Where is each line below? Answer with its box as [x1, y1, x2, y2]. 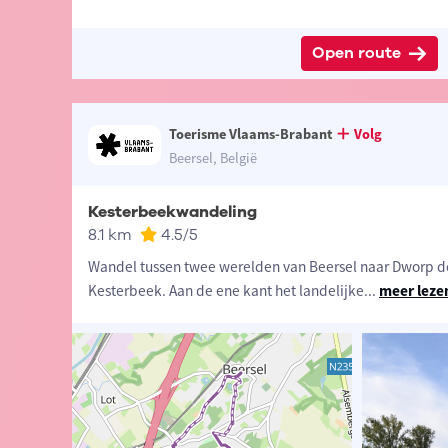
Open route [312, 42, 402, 65]
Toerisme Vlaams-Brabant [169, 125, 334, 144]
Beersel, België [169, 149, 258, 168]
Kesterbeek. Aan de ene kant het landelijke [87, 281, 364, 301]
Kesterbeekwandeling [87, 201, 257, 224]
